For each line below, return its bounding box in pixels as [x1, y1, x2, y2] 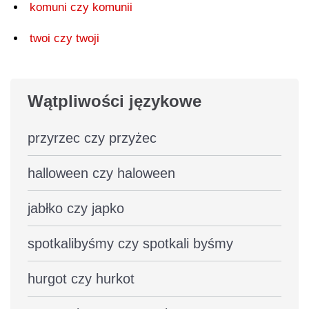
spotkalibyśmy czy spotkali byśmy [28, 235, 233, 251]
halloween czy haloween [28, 165, 175, 181]
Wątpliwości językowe [28, 91, 201, 110]
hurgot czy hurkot [28, 270, 134, 286]
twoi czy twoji [30, 31, 99, 45]
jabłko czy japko [28, 200, 124, 216]
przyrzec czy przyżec [28, 130, 157, 146]
